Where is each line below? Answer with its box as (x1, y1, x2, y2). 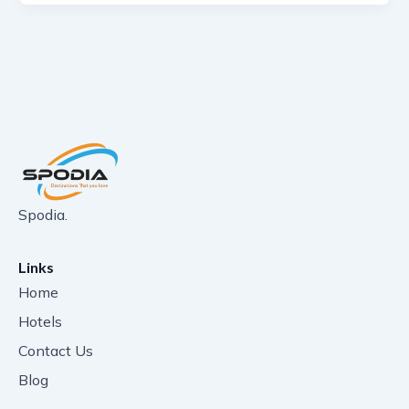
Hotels (18, 312, 62, 330)
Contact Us (18, 341, 93, 360)
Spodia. (18, 205, 68, 224)
